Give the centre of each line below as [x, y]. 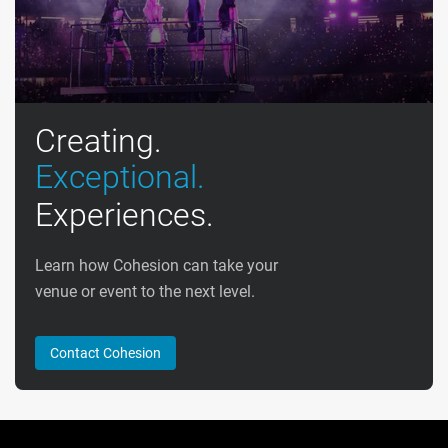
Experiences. [124, 214]
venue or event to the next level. [145, 291]
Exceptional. [120, 176]
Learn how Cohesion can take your [156, 265]
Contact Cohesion [105, 352]
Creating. [98, 140]
